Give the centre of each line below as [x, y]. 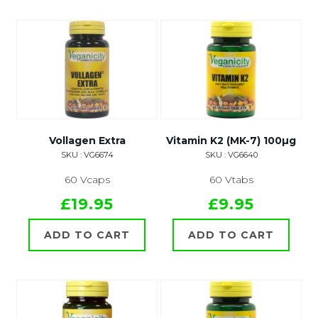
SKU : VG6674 [87, 155]
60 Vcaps [87, 180]
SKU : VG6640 [231, 155]
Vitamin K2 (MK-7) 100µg [231, 141]
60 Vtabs [231, 180]
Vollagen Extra [87, 141]
